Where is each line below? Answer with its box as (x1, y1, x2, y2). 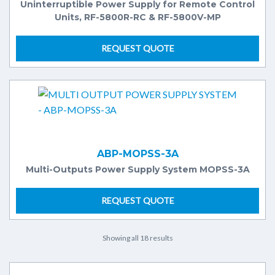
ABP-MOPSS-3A (96, 147, 179, 160)
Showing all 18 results (102, 233, 173, 242)
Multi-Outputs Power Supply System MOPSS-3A (25, 163, 250, 175)
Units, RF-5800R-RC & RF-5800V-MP (54, 11, 221, 23)
